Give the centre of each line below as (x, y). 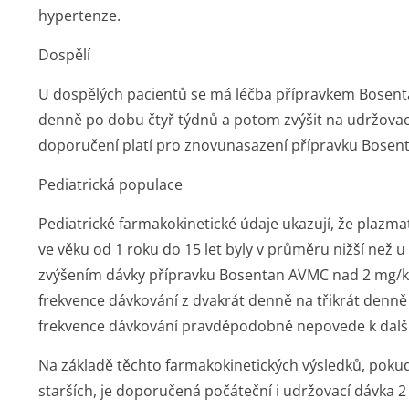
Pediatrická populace (110, 184)
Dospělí (64, 55)
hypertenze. (79, 16)
